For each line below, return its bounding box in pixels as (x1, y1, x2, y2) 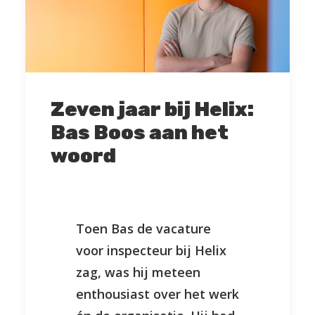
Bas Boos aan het (51, 121, 229, 145)
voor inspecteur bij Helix (76, 242, 226, 259)
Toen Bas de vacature (76, 220, 211, 238)
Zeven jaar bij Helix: (51, 98, 254, 122)
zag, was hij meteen (76, 264, 200, 281)
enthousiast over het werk (76, 285, 239, 303)
